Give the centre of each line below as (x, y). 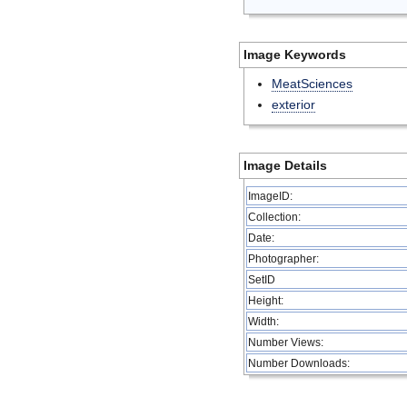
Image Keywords (295, 55)
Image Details (285, 165)
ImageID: (270, 196)
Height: (266, 300)
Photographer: (283, 258)
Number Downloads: (299, 363)
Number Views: (286, 342)
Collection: (274, 217)
